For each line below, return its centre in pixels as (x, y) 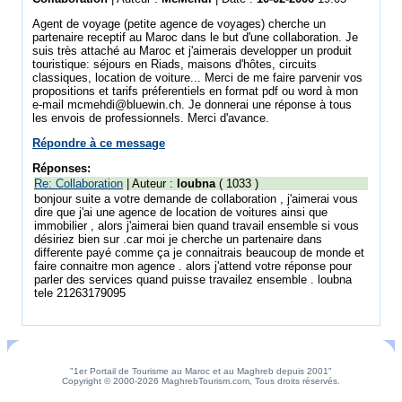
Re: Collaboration (79, 184)
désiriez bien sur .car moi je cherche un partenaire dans (178, 239)
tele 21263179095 (80, 293)
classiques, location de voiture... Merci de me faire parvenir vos (197, 78)
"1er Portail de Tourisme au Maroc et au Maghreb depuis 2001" (201, 371)
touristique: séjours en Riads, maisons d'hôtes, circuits (175, 64)
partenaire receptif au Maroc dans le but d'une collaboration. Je (195, 37)
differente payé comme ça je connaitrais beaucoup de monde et (199, 253)
